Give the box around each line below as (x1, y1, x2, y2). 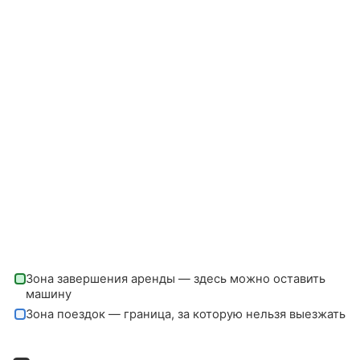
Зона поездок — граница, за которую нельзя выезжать (25, 306, 346, 321)
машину (25, 286, 72, 301)
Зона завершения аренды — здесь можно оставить (25, 271, 325, 286)
